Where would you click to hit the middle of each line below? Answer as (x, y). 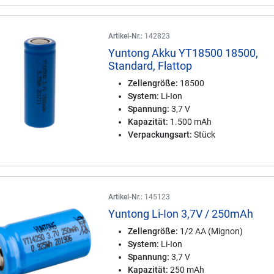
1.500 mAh (190, 122)
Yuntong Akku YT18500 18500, (183, 53)
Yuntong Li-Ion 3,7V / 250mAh (181, 214)
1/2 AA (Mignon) (211, 231)
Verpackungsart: (160, 135)
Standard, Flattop (150, 66)
